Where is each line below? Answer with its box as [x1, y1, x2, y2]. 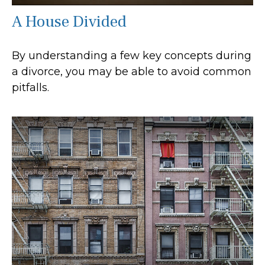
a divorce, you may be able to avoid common [12, 64, 251, 78]
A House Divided [12, 11, 127, 32]
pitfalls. [12, 80, 49, 94]
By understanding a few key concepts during [12, 49, 251, 62]
